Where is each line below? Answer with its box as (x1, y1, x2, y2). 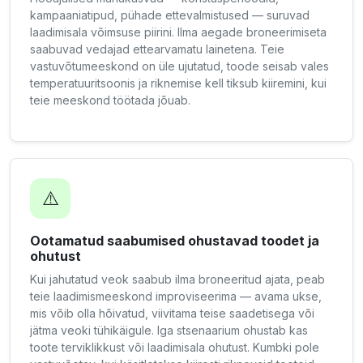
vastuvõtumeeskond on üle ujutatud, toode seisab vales (30, 59, 329, 73)
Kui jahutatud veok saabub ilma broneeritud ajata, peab (30, 272, 325, 286)
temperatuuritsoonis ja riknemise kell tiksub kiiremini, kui (30, 76, 327, 90)
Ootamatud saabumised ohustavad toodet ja (30, 233, 319, 249)
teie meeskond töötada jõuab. (30, 93, 190, 107)
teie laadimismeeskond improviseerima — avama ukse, (30, 289, 322, 303)
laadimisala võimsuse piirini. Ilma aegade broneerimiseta (30, 25, 327, 39)
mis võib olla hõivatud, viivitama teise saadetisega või (30, 306, 314, 320)
